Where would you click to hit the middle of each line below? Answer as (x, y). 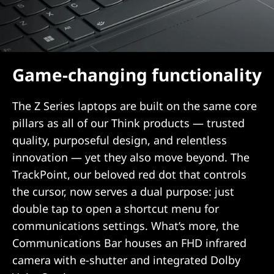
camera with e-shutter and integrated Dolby (126, 260)
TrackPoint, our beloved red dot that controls (129, 174)
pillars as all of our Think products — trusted (128, 123)
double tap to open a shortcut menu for (116, 209)
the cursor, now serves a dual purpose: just (123, 191)
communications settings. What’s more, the (126, 226)
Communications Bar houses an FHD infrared (129, 243)
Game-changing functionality (137, 75)
